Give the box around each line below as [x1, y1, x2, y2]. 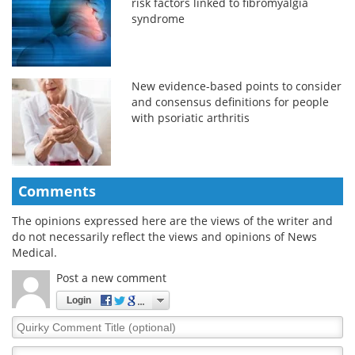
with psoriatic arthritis [132, 109, 250, 125]
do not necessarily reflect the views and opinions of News [12, 228, 317, 244]
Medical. [12, 244, 57, 260]
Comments [18, 181, 96, 200]
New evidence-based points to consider [132, 78, 342, 94]
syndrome [132, 10, 185, 26]
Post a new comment [56, 269, 166, 285]
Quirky [11, 315, 48, 330]
